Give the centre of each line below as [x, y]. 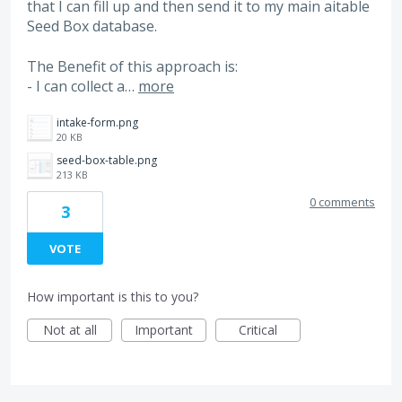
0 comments [342, 202]
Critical [258, 330]
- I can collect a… [83, 86]
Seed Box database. [92, 26]
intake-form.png [97, 123]
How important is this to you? [113, 297]
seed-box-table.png [107, 161]
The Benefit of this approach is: [132, 66]
